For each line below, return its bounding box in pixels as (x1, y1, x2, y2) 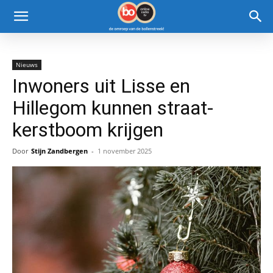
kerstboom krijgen (12, 118, 163, 141)
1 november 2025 (97, 146, 152, 155)
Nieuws (16, 60, 38, 69)
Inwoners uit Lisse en (12, 74, 190, 97)
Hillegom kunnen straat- (12, 96, 213, 119)
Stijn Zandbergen (31, 146, 88, 155)
